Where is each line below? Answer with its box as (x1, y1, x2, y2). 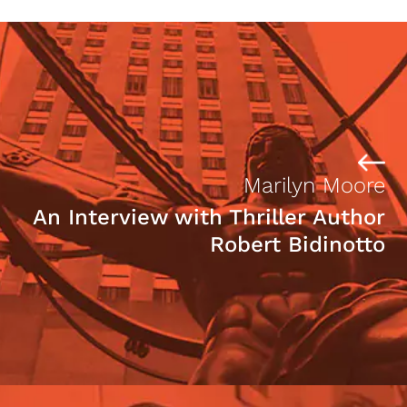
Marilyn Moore (243, 173, 385, 198)
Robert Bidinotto (210, 232, 385, 257)
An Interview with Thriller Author (33, 204, 385, 230)
